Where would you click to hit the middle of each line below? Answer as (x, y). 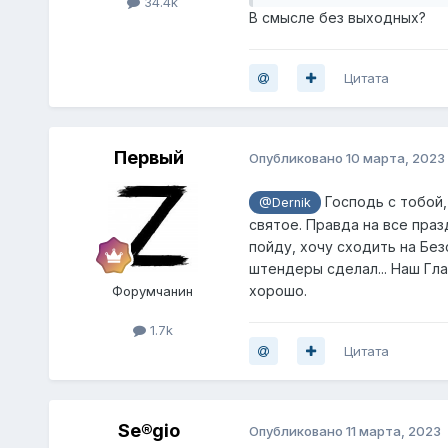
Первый (148, 157)
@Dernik (284, 202)
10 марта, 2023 (395, 158)
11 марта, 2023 (393, 431)
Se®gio (148, 430)
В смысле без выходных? (337, 17)
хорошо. (277, 290)
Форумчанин (153, 290)
